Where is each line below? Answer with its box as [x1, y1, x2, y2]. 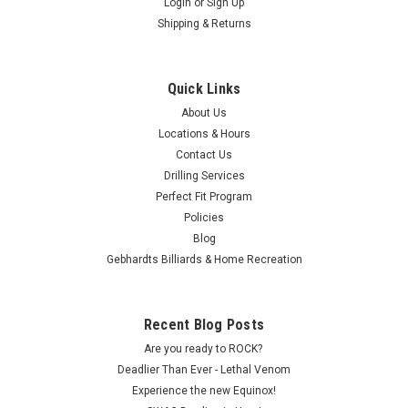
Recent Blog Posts [143, 315, 265, 333]
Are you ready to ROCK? [143, 342, 265, 355]
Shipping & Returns [157, 16, 251, 30]
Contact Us [176, 148, 232, 161]
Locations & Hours [158, 127, 250, 140]
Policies [184, 210, 224, 224]
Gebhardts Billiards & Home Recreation [106, 252, 302, 266]
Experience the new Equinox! [132, 383, 276, 397]
